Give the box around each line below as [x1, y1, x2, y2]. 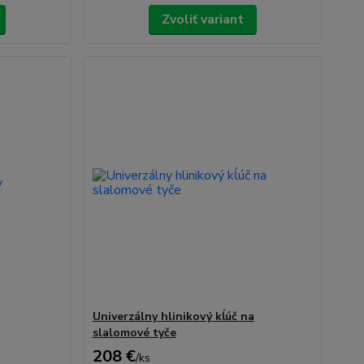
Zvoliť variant [161, 11, 244, 28]
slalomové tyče [92, 325, 176, 340]
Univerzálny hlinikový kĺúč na [92, 309, 254, 324]
